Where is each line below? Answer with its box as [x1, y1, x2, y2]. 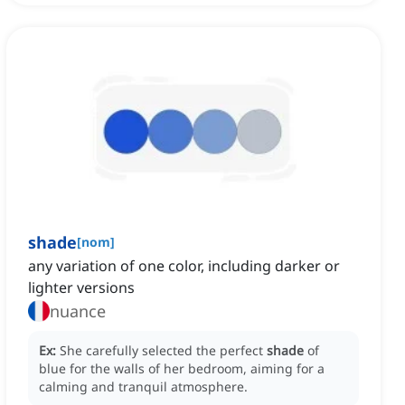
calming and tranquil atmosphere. [39, 378, 248, 396]
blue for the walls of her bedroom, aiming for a [39, 360, 325, 378]
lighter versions [28, 278, 135, 298]
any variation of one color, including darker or [28, 256, 340, 277]
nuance [50, 300, 106, 323]
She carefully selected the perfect [60, 342, 267, 360]
